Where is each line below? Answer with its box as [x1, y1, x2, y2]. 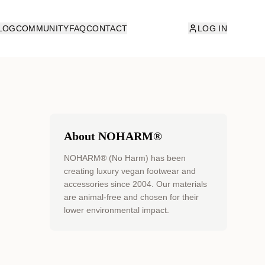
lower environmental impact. [64, 205, 169, 215]
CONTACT [86, 24, 128, 33]
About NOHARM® [64, 130, 162, 143]
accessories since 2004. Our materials [64, 179, 207, 189]
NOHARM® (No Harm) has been [64, 153, 186, 163]
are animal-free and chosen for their [64, 192, 199, 202]
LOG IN [197, 24, 227, 33]
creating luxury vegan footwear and [64, 166, 196, 176]
